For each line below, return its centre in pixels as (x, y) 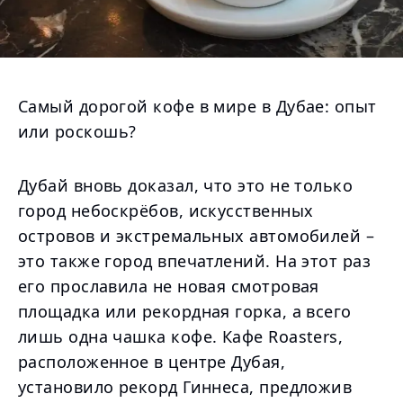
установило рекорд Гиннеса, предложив (185, 387)
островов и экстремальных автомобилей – (197, 236)
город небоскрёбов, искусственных (166, 210)
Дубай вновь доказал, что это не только (186, 185)
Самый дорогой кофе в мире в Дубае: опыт (197, 106)
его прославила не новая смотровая (169, 286)
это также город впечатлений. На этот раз (195, 261)
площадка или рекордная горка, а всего (185, 311)
